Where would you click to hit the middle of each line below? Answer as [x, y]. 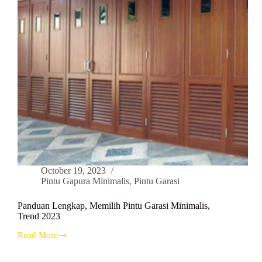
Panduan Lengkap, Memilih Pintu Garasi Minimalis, [114, 206]
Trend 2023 [39, 216]
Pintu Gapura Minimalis [85, 181]
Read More [38, 235]
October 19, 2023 [73, 171]
